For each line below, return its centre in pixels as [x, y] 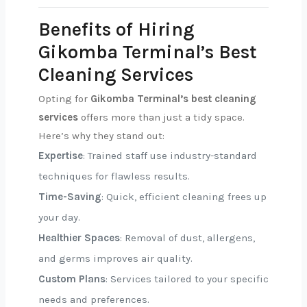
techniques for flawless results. [114, 176]
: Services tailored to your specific [187, 279]
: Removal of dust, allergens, [187, 238]
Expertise [61, 156]
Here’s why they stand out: [101, 136]
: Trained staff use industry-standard [170, 156]
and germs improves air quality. [115, 258]
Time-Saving [70, 197]
